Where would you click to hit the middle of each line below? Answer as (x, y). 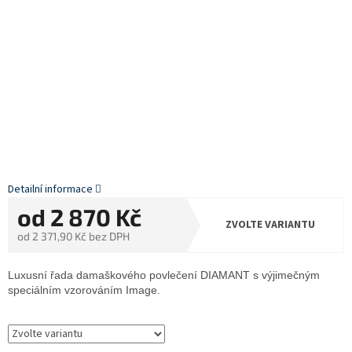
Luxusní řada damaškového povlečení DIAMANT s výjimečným (164, 275)
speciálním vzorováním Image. (84, 290)
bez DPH (108, 236)
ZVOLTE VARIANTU (270, 225)
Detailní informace (50, 190)
